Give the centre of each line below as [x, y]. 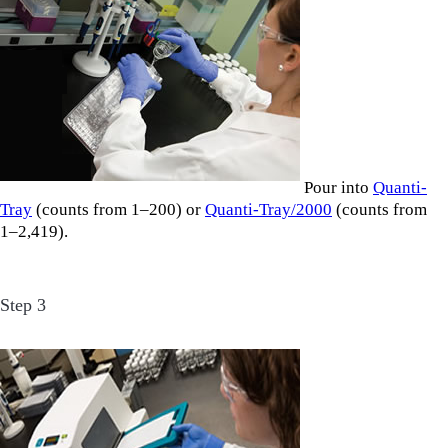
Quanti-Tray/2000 [268, 209]
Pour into [336, 187]
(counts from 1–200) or [118, 209]
